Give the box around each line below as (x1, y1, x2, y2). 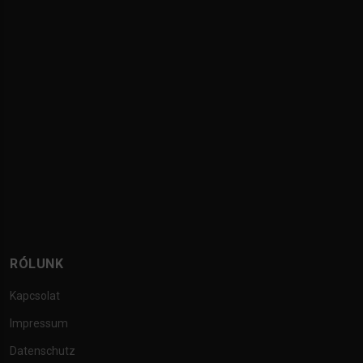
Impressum (10, 317, 68, 330)
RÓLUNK (10, 256, 63, 271)
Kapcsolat (10, 289, 60, 302)
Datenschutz (10, 344, 75, 357)
